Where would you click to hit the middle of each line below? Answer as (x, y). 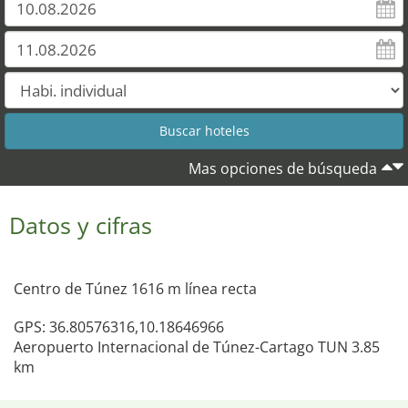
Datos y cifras (81, 225)
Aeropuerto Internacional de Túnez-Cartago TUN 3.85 (197, 347)
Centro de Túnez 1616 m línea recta (135, 289)
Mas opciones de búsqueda (283, 168)
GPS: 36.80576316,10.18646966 (119, 327)
